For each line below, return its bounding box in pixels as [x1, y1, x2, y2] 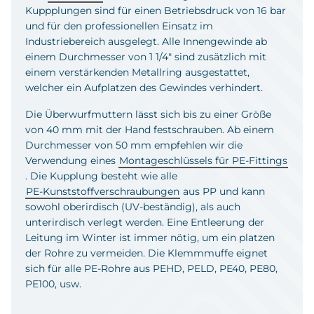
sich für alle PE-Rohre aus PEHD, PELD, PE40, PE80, [25, 261, 278, 275]
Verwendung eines [25, 153, 118, 167]
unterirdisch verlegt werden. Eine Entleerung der [25, 215, 264, 228]
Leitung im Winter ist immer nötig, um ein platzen [25, 231, 275, 244]
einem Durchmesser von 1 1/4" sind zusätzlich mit [25, 50, 266, 63]
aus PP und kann [180, 184, 265, 198]
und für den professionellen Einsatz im [25, 19, 213, 32]
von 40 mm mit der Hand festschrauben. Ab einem [25, 123, 274, 136]
